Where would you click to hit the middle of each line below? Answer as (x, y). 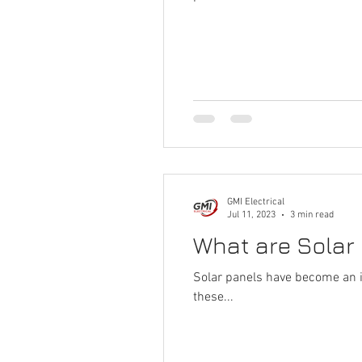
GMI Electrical (256, 202)
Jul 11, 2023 (251, 215)
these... (213, 297)
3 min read (312, 215)
